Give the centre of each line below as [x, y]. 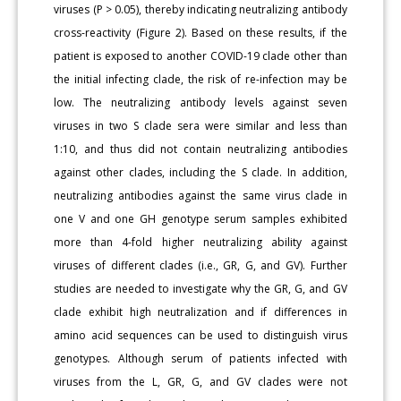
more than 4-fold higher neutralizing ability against [200, 242]
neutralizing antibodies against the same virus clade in [200, 195]
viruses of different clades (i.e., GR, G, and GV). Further [200, 265]
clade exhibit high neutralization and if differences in [200, 311]
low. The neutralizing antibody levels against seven [200, 102]
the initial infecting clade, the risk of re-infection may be [200, 79]
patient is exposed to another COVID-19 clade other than [200, 55]
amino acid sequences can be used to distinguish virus [200, 335]
